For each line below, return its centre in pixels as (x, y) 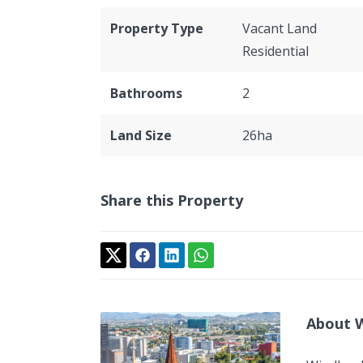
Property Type (157, 28)
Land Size (141, 135)
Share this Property (172, 200)
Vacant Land (279, 28)
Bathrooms (146, 93)
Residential (275, 51)
